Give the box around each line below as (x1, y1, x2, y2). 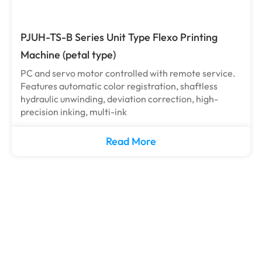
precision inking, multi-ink (20, 106, 127, 118)
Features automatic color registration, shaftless (20, 80, 218, 92)
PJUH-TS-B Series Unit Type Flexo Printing (20, 30, 218, 44)
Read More (106, 135, 156, 148)
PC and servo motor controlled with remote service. (20, 67, 236, 79)
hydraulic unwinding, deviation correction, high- (20, 93, 218, 105)
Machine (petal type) (20, 48, 116, 61)
